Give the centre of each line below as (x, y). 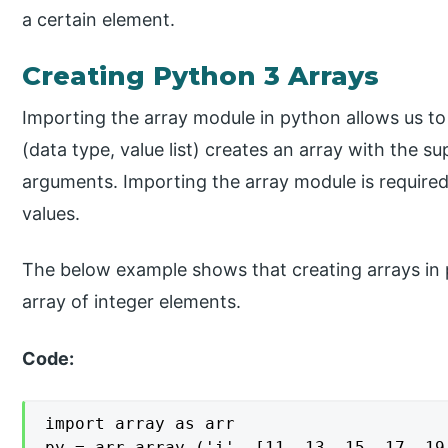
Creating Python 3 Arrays (201, 75)
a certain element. (99, 19)
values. (51, 213)
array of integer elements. (132, 302)
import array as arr (140, 424)
